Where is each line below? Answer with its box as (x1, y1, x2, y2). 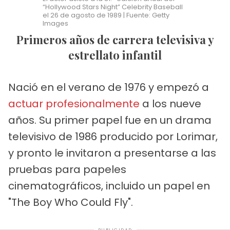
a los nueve (140, 96, 201, 111)
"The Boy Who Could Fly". (8, 195, 133, 209)
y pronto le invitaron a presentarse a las (8, 145, 216, 160)
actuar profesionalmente (8, 96, 140, 111)
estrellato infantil (68, 47, 162, 63)
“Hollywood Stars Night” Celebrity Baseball (43, 2, 183, 12)
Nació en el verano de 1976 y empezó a (8, 80, 209, 94)
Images (43, 18, 69, 28)
